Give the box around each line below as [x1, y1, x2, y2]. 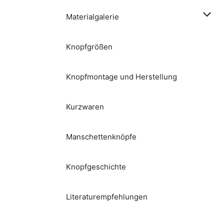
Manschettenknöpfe [66, 132, 136, 142]
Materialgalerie [66, 12, 119, 22]
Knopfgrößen [66, 42, 112, 52]
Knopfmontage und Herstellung [66, 72, 177, 82]
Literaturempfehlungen [66, 192, 147, 202]
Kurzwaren [66, 102, 104, 112]
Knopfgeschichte [66, 162, 126, 172]
